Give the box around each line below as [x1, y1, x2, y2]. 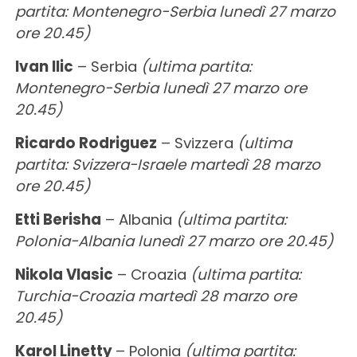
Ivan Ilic [14, 56, 73, 76]
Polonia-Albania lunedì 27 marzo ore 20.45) [14, 230, 333, 251]
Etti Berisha [14, 209, 101, 229]
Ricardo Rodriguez [14, 132, 157, 153]
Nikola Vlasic [14, 264, 113, 284]
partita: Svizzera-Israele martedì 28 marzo [14, 154, 320, 175]
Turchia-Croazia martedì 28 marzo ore [14, 285, 296, 306]
